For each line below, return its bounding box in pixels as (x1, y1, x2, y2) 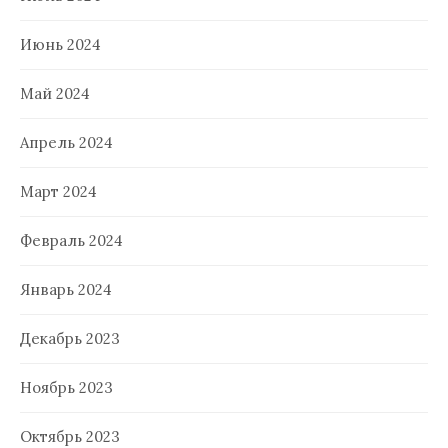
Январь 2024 (20, 279, 112, 299)
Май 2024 (20, 83, 90, 103)
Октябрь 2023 (20, 426, 120, 446)
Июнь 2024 (20, 34, 101, 54)
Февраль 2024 (20, 230, 123, 250)
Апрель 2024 (20, 132, 113, 152)
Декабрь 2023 (20, 328, 120, 348)
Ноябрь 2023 (20, 377, 113, 397)
